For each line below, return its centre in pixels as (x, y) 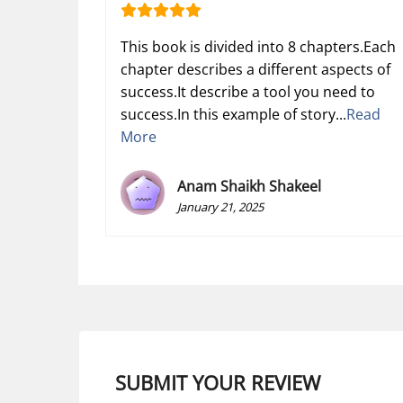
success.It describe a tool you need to (248, 91)
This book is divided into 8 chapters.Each (258, 46)
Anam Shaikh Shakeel (250, 186)
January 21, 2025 (221, 206)
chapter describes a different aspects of (255, 69)
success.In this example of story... (233, 114)
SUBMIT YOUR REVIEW (218, 382)
